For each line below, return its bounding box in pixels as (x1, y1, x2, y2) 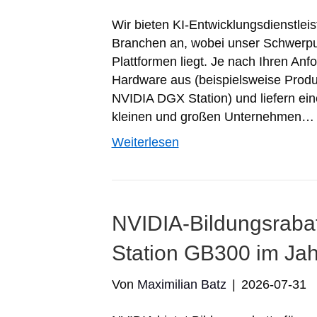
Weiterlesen (111, 135, 179, 149)
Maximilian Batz (137, 277, 226, 292)
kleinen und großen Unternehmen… (111, 110, 314, 124)
